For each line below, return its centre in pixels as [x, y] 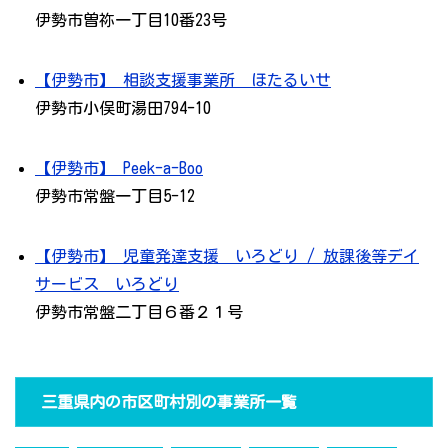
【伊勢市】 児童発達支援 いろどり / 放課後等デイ [227, 256]
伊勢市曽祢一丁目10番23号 [131, 20]
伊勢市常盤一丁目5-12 [115, 196]
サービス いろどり [107, 284]
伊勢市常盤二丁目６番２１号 [139, 312]
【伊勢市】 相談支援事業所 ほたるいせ [183, 80]
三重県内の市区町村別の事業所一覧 [169, 402]
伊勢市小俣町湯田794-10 [123, 108]
